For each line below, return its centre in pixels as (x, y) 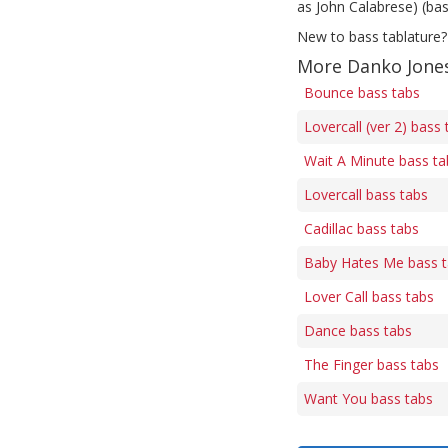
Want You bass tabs (368, 398)
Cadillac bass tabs (361, 228)
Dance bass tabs (358, 330)
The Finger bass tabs (371, 364)
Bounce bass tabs (362, 92)
